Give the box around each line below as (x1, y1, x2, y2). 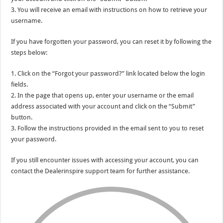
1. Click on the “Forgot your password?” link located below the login (11, 70, 206, 77)
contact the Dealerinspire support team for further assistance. (11, 167, 190, 175)
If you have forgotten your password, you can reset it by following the (11, 38, 212, 45)
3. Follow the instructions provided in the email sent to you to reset (11, 124, 204, 132)
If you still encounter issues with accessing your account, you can (11, 156, 199, 164)
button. (11, 113, 33, 121)
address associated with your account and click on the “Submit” (11, 103, 196, 110)
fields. (11, 81, 28, 88)
